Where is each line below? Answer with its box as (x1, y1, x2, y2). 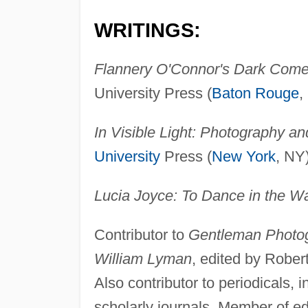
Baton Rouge (211, 84, 299, 102)
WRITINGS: (93, 19, 201, 41)
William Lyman (93, 250, 192, 267)
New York (211, 147, 276, 165)
